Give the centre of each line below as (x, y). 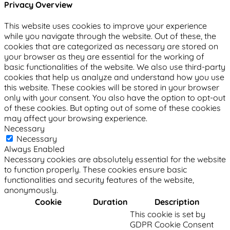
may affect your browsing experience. (76, 118)
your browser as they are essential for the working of (104, 57)
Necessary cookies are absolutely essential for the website (115, 159)
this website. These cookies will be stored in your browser (112, 88)
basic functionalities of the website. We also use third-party (115, 67)
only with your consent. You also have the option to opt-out (115, 98)
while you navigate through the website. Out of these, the (110, 36)
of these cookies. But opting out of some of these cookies (112, 108)
